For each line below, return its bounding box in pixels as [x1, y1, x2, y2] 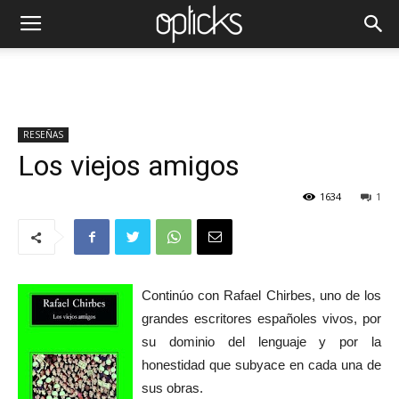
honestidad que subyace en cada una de [142, 357, 381, 372]
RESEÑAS [23, 128, 63, 141]
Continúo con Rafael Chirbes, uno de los [142, 288, 381, 303]
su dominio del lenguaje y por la [142, 334, 381, 349]
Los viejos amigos [18, 149, 240, 183]
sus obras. [142, 380, 203, 395]
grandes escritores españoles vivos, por [142, 311, 381, 326]
